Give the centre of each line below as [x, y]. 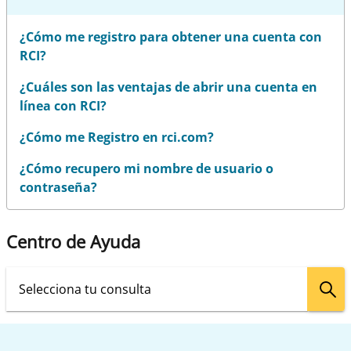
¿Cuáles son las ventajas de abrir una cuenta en [168, 87]
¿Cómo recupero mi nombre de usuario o [147, 168]
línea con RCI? [63, 106]
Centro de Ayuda [73, 241]
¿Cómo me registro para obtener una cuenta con [171, 37]
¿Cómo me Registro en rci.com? [117, 137]
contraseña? [58, 187]
